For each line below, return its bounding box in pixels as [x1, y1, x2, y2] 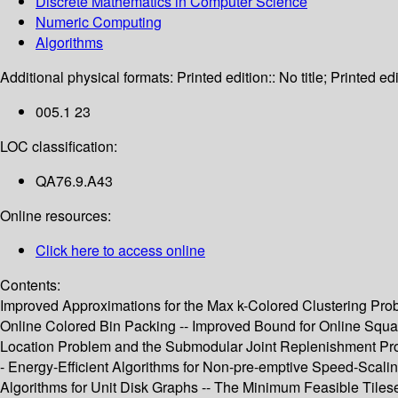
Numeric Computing [36, 12, 162, 33]
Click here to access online [36, 240, 205, 261]
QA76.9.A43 [36, 171, 113, 192]
